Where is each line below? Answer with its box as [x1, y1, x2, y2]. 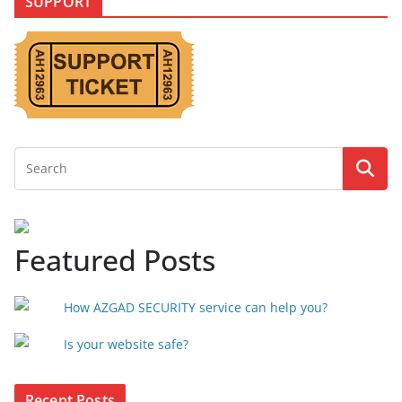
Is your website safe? [64, 336, 188, 353]
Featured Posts [14, 240, 215, 279]
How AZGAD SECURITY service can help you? [64, 299, 328, 316]
